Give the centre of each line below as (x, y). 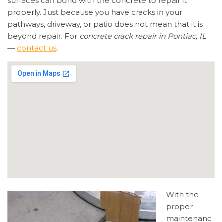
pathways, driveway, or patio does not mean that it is (105, 24)
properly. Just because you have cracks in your (95, 12)
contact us (37, 48)
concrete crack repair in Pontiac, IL (143, 36)
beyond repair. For (43, 36)
